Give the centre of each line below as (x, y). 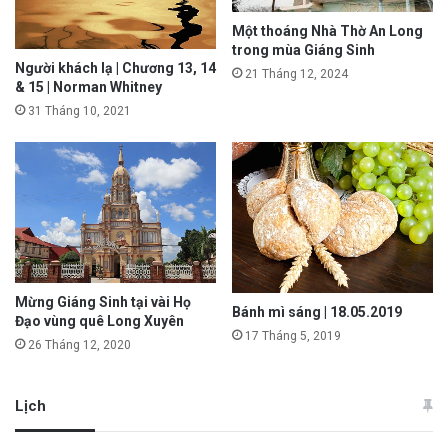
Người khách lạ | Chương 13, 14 (115, 67)
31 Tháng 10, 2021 (79, 110)
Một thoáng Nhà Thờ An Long (327, 30)
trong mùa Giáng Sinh (303, 49)
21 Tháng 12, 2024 (296, 73)
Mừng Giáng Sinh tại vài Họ (103, 301)
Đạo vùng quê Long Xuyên (99, 320)
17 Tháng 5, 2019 (293, 335)
